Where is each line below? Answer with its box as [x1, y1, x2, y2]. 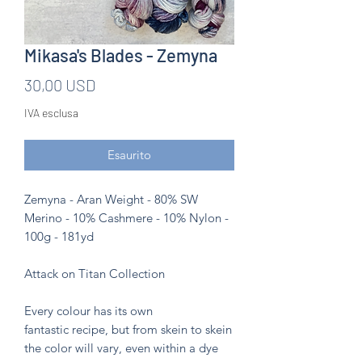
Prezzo [95, 74, 142, 94]
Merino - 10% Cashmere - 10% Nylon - [24, 209, 229, 225]
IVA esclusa [24, 105, 78, 120]
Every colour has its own [24, 302, 153, 318]
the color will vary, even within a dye [24, 339, 218, 356]
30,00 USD [24, 74, 95, 95]
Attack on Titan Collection [24, 265, 165, 281]
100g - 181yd [24, 228, 94, 244]
